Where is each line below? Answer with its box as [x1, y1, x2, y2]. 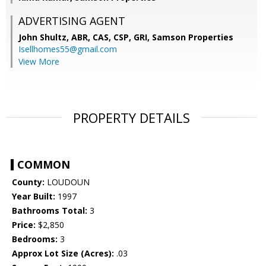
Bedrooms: [12, 233, 58, 245]
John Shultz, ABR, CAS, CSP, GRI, [18, 31, 152, 43]
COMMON [17, 157, 70, 172]
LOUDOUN [45, 176, 90, 188]
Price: [12, 219, 36, 231]
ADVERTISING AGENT [18, 14, 125, 28]
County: [12, 176, 45, 188]
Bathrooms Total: [12, 205, 87, 217]
